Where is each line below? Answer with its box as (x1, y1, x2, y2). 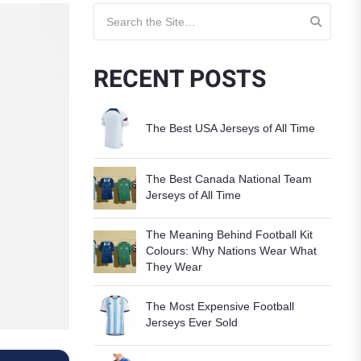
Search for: (93, 5, 149, 19)
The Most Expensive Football (146, 299, 294, 313)
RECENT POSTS (93, 61, 266, 98)
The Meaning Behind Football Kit (146, 227, 313, 241)
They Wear (146, 259, 202, 273)
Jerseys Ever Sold (146, 315, 238, 329)
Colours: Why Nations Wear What (146, 243, 317, 257)
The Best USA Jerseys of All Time (146, 121, 315, 135)
